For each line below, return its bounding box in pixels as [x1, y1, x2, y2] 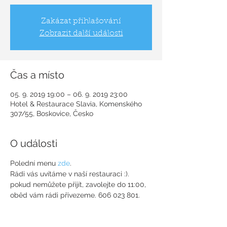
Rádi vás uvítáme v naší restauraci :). [10, 170, 131, 178]
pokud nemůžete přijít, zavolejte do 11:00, [10, 180, 148, 188]
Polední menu [10, 159, 58, 167]
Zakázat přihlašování [41, 17, 121, 25]
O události [10, 137, 57, 149]
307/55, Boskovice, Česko [10, 109, 93, 118]
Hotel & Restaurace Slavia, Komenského [10, 100, 142, 108]
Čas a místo [10, 69, 64, 81]
